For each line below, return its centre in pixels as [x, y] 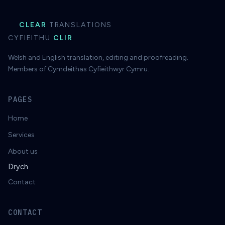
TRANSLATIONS [79, 25]
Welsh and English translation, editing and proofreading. [98, 58]
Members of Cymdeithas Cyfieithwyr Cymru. [79, 69]
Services [21, 135]
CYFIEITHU [31, 38]
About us [23, 151]
